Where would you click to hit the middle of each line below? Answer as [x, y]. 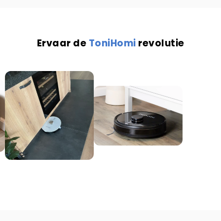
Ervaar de [63, 43]
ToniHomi [112, 43]
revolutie [161, 43]
